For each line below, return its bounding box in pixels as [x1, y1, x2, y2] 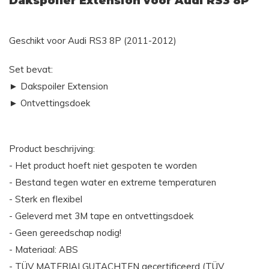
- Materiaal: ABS [9, 243, 78, 255]
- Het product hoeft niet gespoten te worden [9, 159, 197, 171]
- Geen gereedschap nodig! [9, 226, 121, 238]
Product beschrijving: [9, 142, 95, 154]
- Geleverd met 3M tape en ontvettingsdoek [9, 210, 193, 222]
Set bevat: [9, 63, 53, 75]
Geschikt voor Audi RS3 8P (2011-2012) [9, 34, 177, 46]
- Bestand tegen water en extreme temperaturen [9, 176, 216, 188]
